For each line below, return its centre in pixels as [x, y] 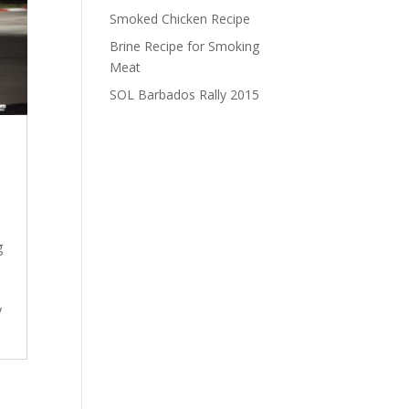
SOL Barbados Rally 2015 [185, 95]
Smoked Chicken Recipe [180, 19]
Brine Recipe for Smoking [185, 47]
